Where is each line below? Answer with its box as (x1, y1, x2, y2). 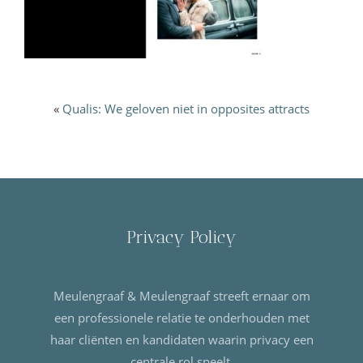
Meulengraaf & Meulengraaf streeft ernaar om (53, 288, 310, 305)
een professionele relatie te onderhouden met (53, 310, 310, 327)
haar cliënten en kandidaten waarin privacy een (49, 331, 314, 348)
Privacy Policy (126, 227, 237, 248)
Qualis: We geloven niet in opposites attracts (62, 100, 310, 117)
